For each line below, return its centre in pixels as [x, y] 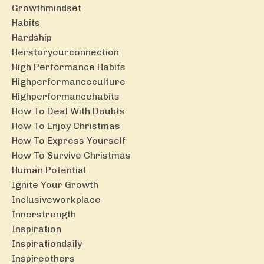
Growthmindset [47, 8]
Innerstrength [44, 214]
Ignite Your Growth [55, 184]
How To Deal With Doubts [68, 111]
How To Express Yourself [69, 140]
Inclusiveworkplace [56, 199]
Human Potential [49, 170]
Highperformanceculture [69, 81]
